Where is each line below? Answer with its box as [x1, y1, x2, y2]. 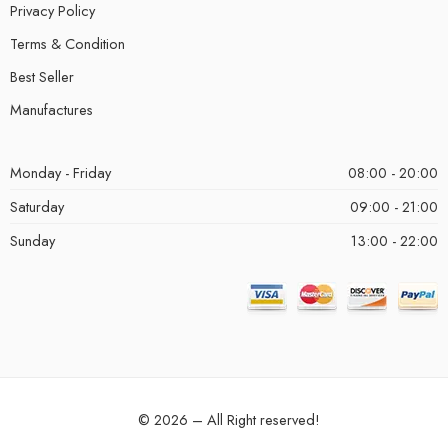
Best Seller [10, 66, 74, 88]
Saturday [10, 196, 64, 218]
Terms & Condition [10, 33, 125, 55]
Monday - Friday [10, 162, 111, 184]
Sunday [10, 230, 55, 252]
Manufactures [10, 99, 93, 121]
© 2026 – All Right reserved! [138, 409, 320, 431]
